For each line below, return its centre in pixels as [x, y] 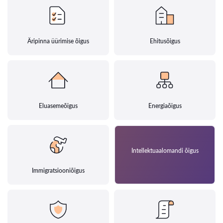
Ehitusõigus [165, 41]
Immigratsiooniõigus [58, 171]
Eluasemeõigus [58, 106]
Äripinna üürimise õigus [58, 41]
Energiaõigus [165, 106]
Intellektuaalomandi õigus [165, 151]
